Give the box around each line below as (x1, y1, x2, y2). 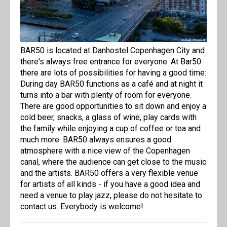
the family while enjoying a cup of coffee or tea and (20, 124, 201, 134)
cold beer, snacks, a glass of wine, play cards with (20, 112, 197, 123)
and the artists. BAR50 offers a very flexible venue (20, 168, 198, 178)
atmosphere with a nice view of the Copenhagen (20, 146, 190, 156)
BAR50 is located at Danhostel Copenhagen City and (20, 46, 205, 56)
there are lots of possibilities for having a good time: (20, 68, 206, 78)
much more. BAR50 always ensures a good (20, 135, 171, 145)
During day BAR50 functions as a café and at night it (20, 79, 203, 89)
